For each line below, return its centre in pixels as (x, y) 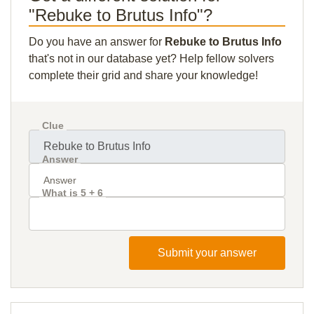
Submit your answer (207, 253)
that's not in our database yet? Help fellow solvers (151, 59)
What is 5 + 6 (73, 193)
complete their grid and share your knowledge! (143, 75)
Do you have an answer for (97, 42)
